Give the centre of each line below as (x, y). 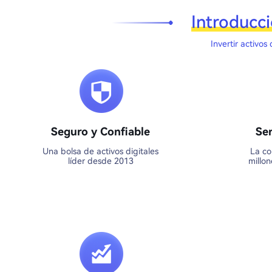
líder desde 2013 (100, 161)
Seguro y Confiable (100, 131)
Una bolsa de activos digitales (100, 151)
